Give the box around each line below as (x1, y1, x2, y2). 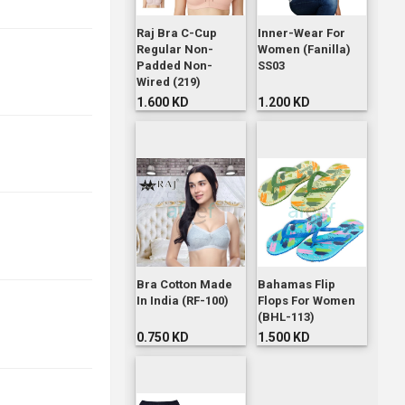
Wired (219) (136, 75, 201, 89)
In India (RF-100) (136, 294, 229, 308)
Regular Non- (136, 42, 213, 57)
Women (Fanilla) (257, 42, 351, 57)
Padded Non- (136, 59, 212, 73)
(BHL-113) (257, 310, 315, 325)
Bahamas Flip (257, 278, 335, 292)
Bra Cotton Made (136, 278, 232, 292)
